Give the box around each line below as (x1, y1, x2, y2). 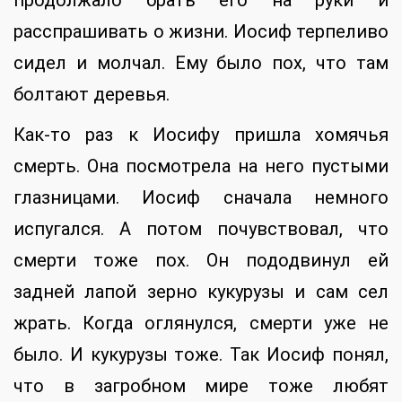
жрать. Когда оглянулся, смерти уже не (13, 311, 389, 334)
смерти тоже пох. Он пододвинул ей (13, 249, 389, 271)
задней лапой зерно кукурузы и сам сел (13, 280, 389, 302)
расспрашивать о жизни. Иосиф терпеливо (13, 20, 389, 42)
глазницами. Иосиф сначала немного (13, 186, 389, 208)
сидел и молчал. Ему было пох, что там (13, 51, 389, 74)
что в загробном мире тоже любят (13, 374, 389, 397)
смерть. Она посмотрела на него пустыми (13, 154, 389, 177)
